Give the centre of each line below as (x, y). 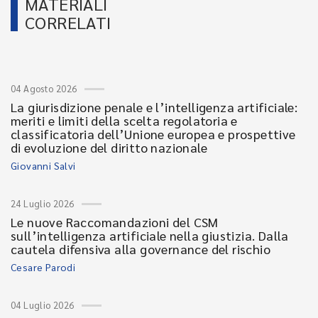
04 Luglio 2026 (43, 305)
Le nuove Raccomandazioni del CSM (115, 222)
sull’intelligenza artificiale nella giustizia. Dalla (150, 235)
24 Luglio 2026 (43, 203)
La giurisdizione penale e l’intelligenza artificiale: (154, 107)
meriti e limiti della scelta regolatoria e (124, 120)
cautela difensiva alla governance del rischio (141, 249)
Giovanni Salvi (43, 165)
